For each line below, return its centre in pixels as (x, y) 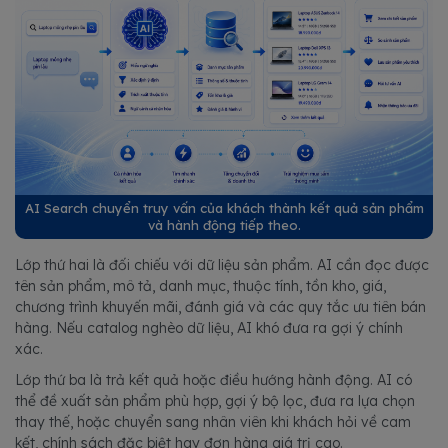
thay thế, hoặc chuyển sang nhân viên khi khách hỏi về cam (213, 421)
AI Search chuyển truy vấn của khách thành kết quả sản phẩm (224, 207)
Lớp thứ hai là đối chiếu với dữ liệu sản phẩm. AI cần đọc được (222, 264)
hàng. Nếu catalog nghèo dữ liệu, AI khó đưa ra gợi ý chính (209, 327)
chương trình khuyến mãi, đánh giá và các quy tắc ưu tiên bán (220, 306)
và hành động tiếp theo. (224, 224)
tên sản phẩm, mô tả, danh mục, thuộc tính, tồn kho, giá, (200, 285)
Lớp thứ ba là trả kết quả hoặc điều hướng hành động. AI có (213, 379)
